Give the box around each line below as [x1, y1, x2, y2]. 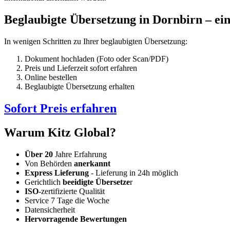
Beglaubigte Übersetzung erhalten [25, 82, 135, 91]
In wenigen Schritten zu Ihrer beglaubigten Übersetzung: [4, 36, 187, 46]
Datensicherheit [25, 205, 75, 214]
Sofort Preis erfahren [4, 101, 117, 115]
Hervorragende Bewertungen [25, 214, 127, 223]
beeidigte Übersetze [63, 177, 130, 186]
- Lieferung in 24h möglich [89, 168, 178, 177]
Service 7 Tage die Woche [25, 196, 109, 205]
